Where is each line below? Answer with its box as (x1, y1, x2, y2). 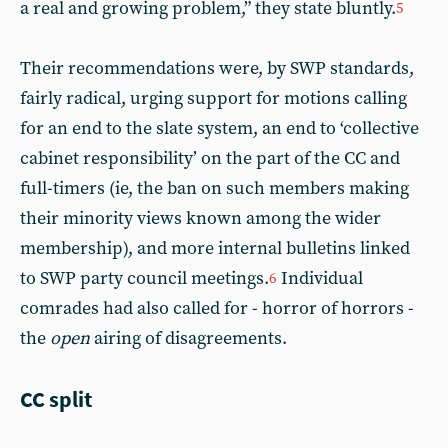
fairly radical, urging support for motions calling (20, 87, 407, 110)
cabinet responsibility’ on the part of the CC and (20, 147, 400, 170)
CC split (20, 385, 92, 413)
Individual (277, 267, 363, 290)
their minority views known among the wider (20, 207, 381, 230)
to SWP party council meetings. (20, 267, 269, 290)
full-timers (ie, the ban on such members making (20, 177, 409, 200)
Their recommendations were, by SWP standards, (20, 57, 414, 80)
